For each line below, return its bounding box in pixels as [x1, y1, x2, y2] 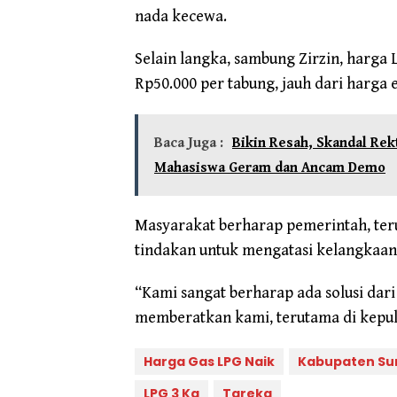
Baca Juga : [154, 134, 223, 152]
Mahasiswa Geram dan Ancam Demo [154, 159, 385, 176]
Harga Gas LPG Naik [144, 352, 275, 370]
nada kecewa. [135, 6, 227, 26]
